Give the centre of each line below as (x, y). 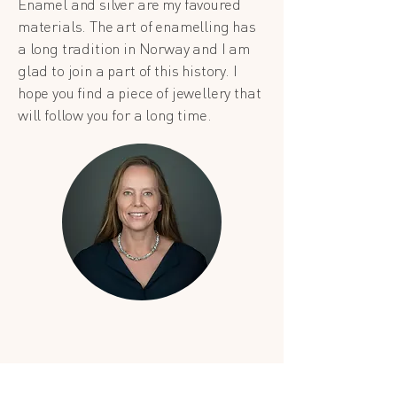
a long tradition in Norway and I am (134, 48)
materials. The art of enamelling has (137, 26)
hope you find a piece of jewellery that (140, 92)
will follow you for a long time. (115, 114)
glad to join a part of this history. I (128, 70)
